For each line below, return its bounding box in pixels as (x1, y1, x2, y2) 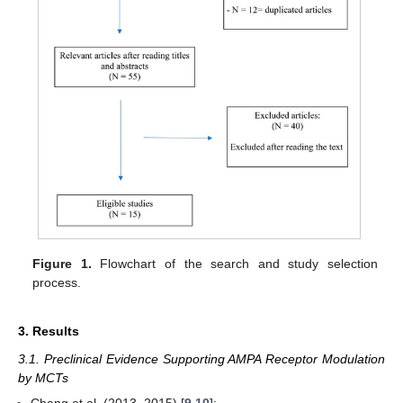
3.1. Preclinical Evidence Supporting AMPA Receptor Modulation (18, 351, 385, 366)
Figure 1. (32, 256, 92, 271)
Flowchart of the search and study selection (91, 256, 378, 271)
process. (32, 275, 82, 290)
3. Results (18, 323, 79, 338)
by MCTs (18, 370, 68, 385)
